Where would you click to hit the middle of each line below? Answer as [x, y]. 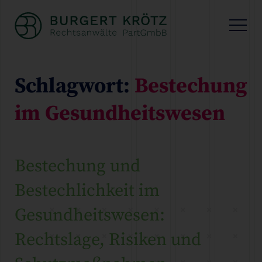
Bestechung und [77, 166]
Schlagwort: [75, 86]
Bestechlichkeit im [87, 191]
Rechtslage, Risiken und [108, 240]
